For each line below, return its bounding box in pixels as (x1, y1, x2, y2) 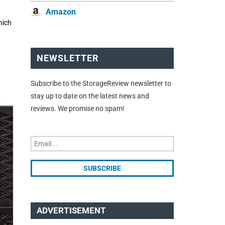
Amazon (46, 7, 76, 17)
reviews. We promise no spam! (31, 104, 125, 113)
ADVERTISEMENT (37, 205, 106, 215)
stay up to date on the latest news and (31, 91, 149, 100)
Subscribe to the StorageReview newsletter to (31, 79, 171, 87)
